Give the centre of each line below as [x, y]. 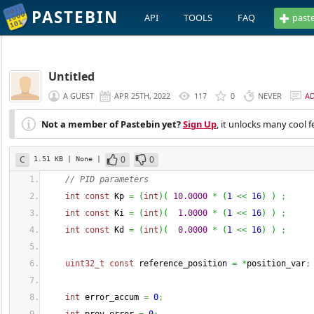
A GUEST [78, 96]
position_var [276, 264]
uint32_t [85, 264]
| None [82, 158]
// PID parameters [109, 179]
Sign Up [200, 124]
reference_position [183, 264]
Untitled [71, 76]
